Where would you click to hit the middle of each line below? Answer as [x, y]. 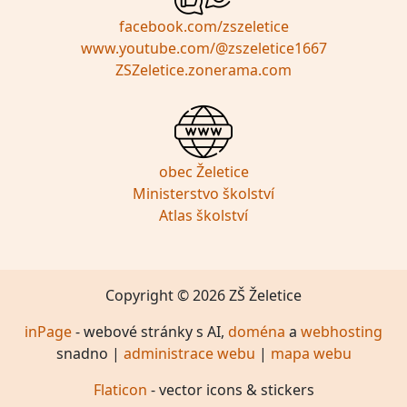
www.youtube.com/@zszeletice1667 [203, 48]
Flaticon [120, 390]
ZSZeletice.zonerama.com [203, 70]
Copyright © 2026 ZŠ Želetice [203, 295]
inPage [48, 332]
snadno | [89, 353]
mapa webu [311, 353]
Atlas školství [203, 215]
